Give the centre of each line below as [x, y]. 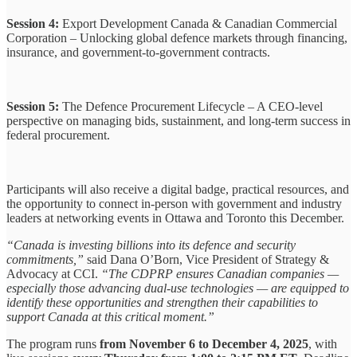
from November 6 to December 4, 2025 [204, 344]
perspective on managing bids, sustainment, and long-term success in [178, 121]
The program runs [53, 344]
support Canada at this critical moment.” [110, 317]
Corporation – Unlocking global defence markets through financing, [177, 38]
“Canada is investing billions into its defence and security [151, 245]
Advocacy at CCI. [54, 274]
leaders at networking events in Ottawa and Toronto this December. [175, 218]
